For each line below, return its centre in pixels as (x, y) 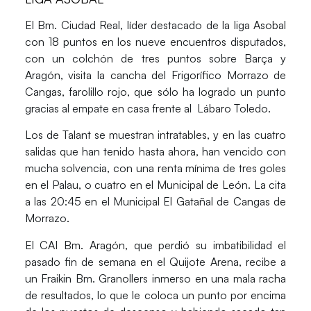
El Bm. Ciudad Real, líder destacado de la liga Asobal (155, 25)
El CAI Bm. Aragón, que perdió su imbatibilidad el (155, 245)
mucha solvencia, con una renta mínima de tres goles (155, 168)
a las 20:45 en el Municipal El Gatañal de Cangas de (155, 202)
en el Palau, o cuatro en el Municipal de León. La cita (155, 185)
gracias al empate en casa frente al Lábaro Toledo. (148, 108)
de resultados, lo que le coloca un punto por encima (155, 295)
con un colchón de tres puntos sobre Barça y (155, 58)
